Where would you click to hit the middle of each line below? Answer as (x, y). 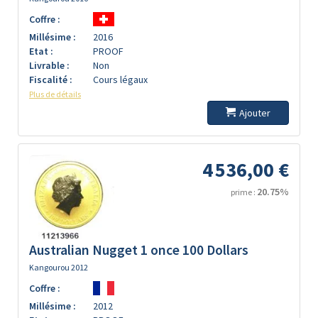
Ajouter (255, 113)
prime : (244, 192)
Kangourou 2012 (59, 267)
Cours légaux (120, 79)
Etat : (41, 51)
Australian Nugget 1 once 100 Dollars (139, 250)
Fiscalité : (51, 79)
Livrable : (49, 65)
